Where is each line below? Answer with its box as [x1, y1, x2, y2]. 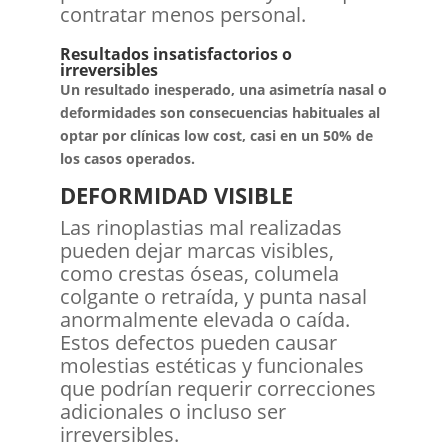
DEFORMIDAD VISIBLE [59, 179, 293, 210]
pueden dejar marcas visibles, [59, 236, 334, 264]
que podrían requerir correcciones [59, 374, 376, 402]
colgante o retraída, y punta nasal [59, 282, 367, 310]
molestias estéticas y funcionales [59, 351, 364, 379]
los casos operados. [59, 148, 199, 168]
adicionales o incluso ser [59, 397, 286, 425]
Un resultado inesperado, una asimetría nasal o [59, 79, 387, 99]
